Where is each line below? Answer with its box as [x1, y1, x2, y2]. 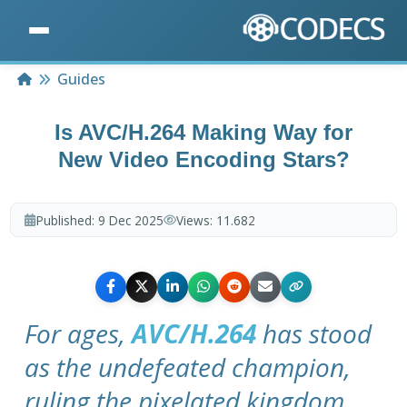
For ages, [25, 315, 133, 351]
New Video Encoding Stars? [57, 147, 350, 173]
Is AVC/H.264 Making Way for [55, 120, 352, 145]
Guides [57, 69, 106, 90]
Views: [175, 211, 216, 229]
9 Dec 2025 [97, 211, 164, 229]
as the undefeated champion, [25, 349, 352, 384]
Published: [35, 211, 98, 229]
